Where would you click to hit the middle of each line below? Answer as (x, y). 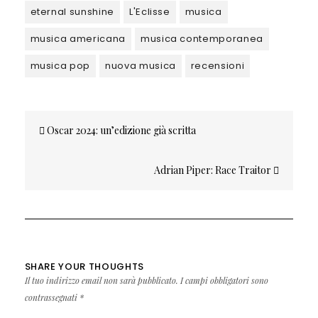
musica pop (60, 65)
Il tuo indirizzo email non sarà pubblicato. (101, 280)
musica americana (78, 38)
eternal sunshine (72, 11)
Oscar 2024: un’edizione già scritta (120, 130)
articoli (52, 152)
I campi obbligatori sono (223, 280)
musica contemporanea (202, 38)
